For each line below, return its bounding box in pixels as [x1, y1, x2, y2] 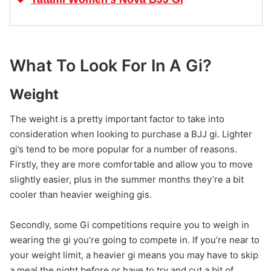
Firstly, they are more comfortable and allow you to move [10, 158, 253, 170]
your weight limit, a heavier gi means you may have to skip [10, 249, 258, 261]
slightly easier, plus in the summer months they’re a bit [10, 173, 244, 185]
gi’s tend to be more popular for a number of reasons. [10, 143, 237, 155]
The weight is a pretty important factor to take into [10, 113, 224, 125]
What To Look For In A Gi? [10, 55, 212, 76]
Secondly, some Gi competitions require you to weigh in [10, 218, 249, 230]
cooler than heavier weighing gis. [10, 188, 152, 200]
